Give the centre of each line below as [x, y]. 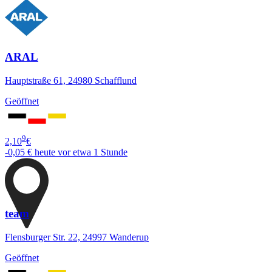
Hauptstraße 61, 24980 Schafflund [71, 80]
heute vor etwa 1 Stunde [81, 152]
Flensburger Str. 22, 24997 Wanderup [77, 237]
